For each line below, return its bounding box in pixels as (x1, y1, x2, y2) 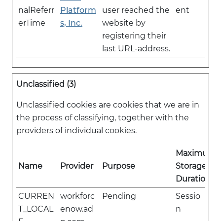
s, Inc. (60, 18, 82, 28)
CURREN (18, 191, 54, 201)
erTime (18, 18, 45, 28)
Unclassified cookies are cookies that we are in (16, 100, 199, 110)
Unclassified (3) (16, 79, 76, 89)
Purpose (102, 161, 135, 171)
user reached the (102, 5, 170, 15)
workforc (60, 191, 95, 201)
